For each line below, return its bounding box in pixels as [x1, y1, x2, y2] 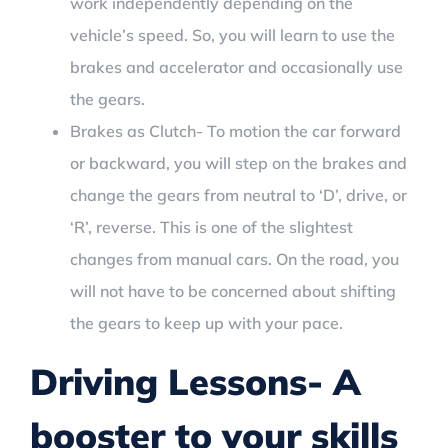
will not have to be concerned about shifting [70, 280, 396, 301]
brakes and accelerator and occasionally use [70, 56, 403, 77]
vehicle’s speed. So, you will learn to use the [70, 24, 395, 45]
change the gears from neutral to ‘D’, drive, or [70, 184, 407, 205]
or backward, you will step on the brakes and [70, 152, 407, 173]
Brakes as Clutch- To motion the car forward [70, 120, 401, 141]
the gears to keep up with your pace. [70, 312, 343, 333]
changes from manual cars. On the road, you [70, 248, 399, 269]
